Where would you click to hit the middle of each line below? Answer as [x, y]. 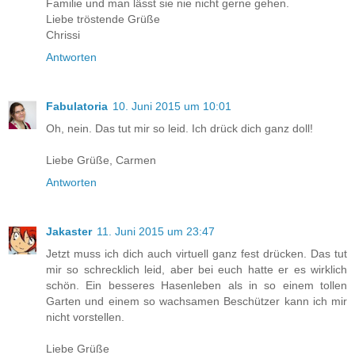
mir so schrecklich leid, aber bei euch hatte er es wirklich [197, 270]
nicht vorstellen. [85, 317]
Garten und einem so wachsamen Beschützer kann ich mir [197, 302]
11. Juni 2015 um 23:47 [156, 232]
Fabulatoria [77, 107]
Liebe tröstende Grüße [103, 19]
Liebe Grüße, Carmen [101, 160]
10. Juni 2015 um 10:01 [172, 107]
